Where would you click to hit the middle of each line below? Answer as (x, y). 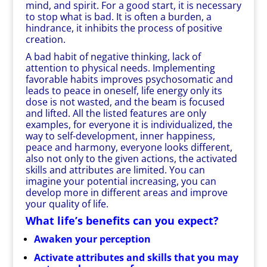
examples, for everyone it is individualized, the (129, 125)
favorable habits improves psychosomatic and (129, 79)
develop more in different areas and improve (126, 193)
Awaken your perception (92, 239)
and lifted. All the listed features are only (116, 113)
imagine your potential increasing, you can (121, 181)
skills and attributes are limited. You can (115, 170)
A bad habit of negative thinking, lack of (113, 57)
